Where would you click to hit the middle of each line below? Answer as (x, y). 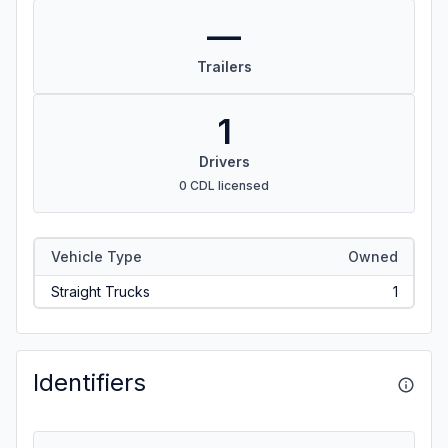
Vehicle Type (96, 256)
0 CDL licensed (224, 185)
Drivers (224, 161)
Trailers (224, 66)
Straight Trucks (100, 291)
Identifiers (89, 382)
